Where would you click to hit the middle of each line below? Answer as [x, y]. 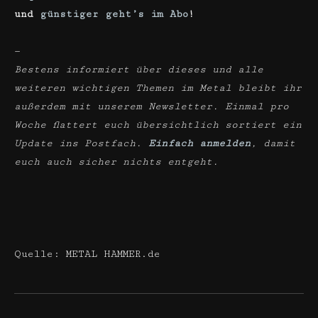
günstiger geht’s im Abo [114, 14]
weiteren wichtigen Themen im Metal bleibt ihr [158, 88]
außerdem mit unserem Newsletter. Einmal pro [152, 106]
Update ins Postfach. [78, 143]
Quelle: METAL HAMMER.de [87, 254]
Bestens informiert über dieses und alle [139, 70]
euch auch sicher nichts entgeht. [116, 162]
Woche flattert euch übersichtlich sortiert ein [158, 125]
